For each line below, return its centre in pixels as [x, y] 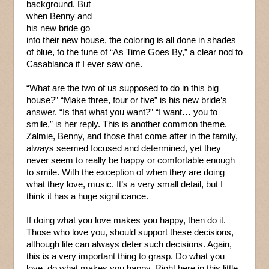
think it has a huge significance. [87, 196]
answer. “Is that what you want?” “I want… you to [122, 112]
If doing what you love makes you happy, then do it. [126, 220]
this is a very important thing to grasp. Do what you [125, 256]
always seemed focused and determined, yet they [124, 148]
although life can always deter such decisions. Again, [129, 244]
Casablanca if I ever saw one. [84, 64]
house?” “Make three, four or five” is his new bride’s [127, 100]
